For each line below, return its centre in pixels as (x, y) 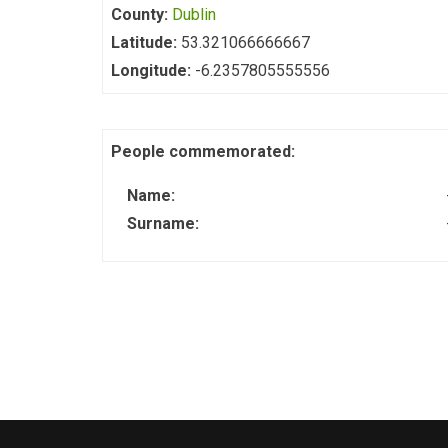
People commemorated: (205, 151)
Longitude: (153, 70)
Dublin (194, 14)
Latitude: (146, 42)
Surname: (165, 223)
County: (141, 14)
